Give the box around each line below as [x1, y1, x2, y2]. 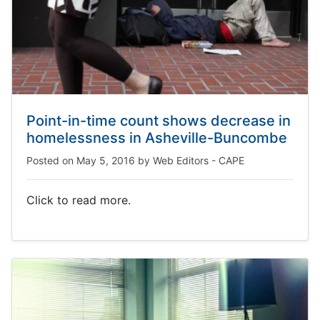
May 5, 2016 [76, 154, 135, 166]
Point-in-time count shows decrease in [26, 112, 291, 129]
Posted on [26, 154, 76, 166]
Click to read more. [26, 193, 131, 207]
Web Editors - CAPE [153, 154, 244, 166]
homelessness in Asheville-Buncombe [26, 129, 287, 146]
